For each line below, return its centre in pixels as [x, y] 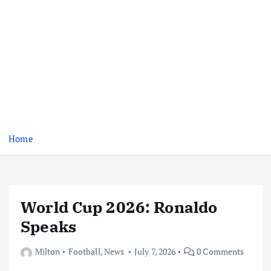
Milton [47, 252]
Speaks [48, 227]
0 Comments [219, 252]
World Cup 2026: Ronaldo [119, 207]
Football [84, 252]
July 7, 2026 [155, 252]
